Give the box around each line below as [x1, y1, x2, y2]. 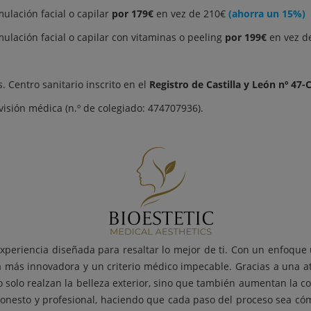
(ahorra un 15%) [228, 7, 305, 20]
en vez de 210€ [153, 7, 228, 20]
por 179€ [112, 7, 153, 20]
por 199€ [225, 31, 267, 44]
